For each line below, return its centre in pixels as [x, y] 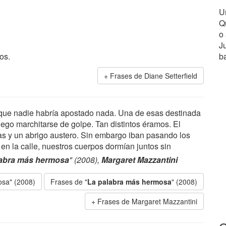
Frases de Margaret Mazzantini [147, 201]
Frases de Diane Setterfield [154, 76]
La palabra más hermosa [129, 182]
